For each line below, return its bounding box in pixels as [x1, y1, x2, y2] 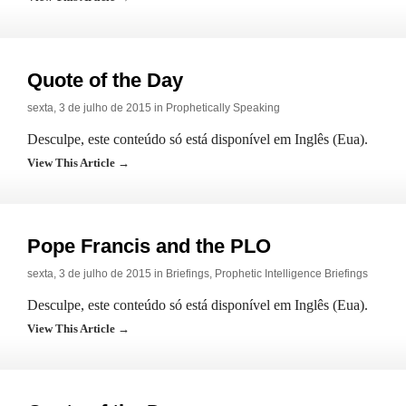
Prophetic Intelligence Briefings [215, 267, 368, 280]
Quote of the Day [27, 69, 183, 92]
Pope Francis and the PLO [27, 235, 271, 257]
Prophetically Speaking [166, 101, 280, 114]
